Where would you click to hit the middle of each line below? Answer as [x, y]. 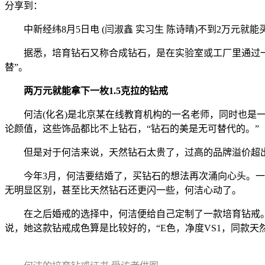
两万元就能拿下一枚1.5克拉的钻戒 [96, 91]
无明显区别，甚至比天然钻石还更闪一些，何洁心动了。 [123, 190]
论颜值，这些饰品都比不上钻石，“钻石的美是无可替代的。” [132, 128]
